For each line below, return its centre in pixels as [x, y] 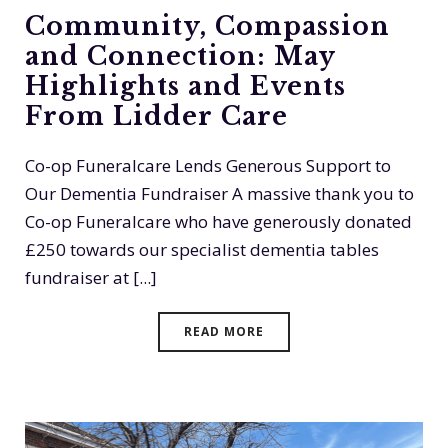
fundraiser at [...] [91, 277]
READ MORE [224, 331]
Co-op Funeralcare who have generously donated [218, 221]
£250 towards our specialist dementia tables [202, 249]
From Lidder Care [156, 116]
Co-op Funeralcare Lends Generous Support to [208, 165]
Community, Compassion [207, 26]
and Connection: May [180, 56]
